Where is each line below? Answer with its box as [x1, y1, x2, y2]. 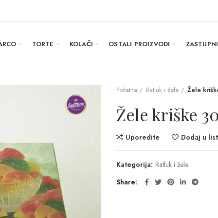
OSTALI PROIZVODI [109, 39, 170, 49]
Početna [116, 85, 137, 94]
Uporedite [126, 132, 160, 142]
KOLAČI [69, 39, 93, 49]
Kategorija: [116, 160, 155, 169]
